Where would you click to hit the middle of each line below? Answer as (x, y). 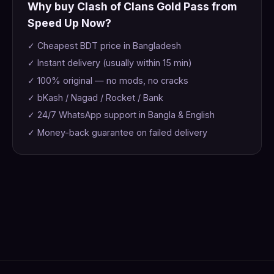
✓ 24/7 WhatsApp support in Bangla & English (121, 115)
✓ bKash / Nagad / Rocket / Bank (95, 97)
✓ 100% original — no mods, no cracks (108, 80)
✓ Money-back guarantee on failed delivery (117, 132)
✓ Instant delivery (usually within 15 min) (110, 63)
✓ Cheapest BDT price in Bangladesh (104, 45)
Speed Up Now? (69, 23)
